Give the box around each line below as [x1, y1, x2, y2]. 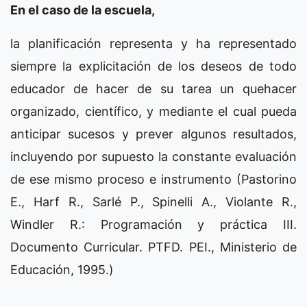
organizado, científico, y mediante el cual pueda [10, 104, 297, 119]
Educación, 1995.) [10, 262, 114, 277]
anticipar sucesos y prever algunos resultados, [10, 127, 297, 141]
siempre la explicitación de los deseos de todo [10, 59, 297, 73]
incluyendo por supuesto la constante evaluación [10, 149, 297, 164]
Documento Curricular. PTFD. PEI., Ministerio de [10, 240, 297, 254]
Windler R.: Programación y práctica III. [10, 217, 297, 232]
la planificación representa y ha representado [10, 36, 297, 51]
